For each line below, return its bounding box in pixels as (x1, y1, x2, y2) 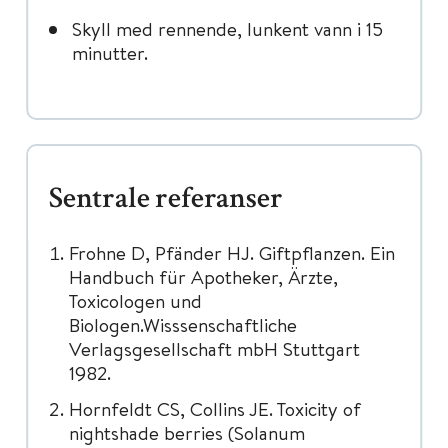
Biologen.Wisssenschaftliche (69, 312, 297, 337)
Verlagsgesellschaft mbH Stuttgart (69, 336, 360, 361)
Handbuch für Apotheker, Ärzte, (69, 264, 338, 289)
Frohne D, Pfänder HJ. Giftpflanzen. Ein (69, 240, 395, 265)
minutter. (72, 40, 148, 65)
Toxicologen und (69, 288, 202, 313)
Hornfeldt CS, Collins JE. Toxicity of (69, 396, 361, 421)
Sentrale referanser (49, 186, 283, 216)
